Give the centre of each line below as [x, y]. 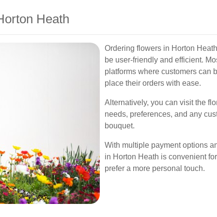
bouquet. [120, 126]
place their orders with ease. [153, 83]
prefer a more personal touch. [155, 168]
